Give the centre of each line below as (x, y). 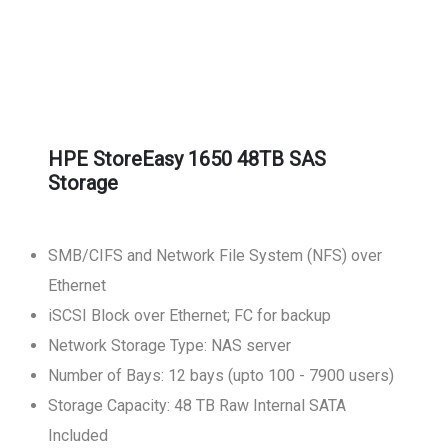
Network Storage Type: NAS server (169, 345)
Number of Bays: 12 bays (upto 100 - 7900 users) (221, 375)
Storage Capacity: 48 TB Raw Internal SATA (197, 405)
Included (78, 435)
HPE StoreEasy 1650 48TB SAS (187, 159)
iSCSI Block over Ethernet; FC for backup (223, 315)
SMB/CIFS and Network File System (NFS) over (215, 255)
